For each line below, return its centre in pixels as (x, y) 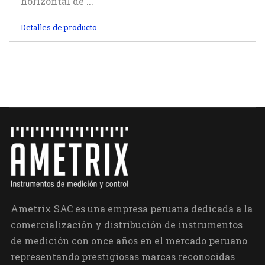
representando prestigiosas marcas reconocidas (123, 256)
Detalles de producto (59, 27)
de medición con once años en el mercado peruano (129, 240)
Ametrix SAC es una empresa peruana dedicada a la (132, 209)
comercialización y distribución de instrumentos (127, 224)
